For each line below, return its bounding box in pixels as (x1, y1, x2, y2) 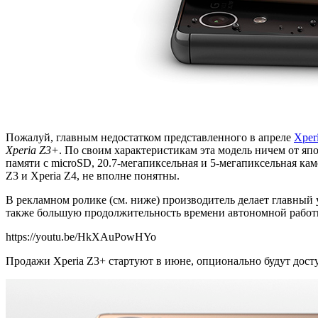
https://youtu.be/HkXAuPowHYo (6, 230, 156, 243)
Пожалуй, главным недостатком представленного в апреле (6, 131, 294, 143)
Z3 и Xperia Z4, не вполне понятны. (6, 169, 180, 182)
